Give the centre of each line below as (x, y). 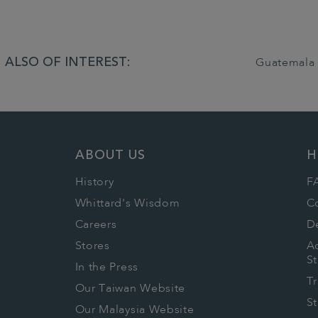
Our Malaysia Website (135, 311)
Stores (92, 247)
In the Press (106, 268)
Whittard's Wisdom (127, 204)
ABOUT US (110, 157)
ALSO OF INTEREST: (67, 64)
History (94, 183)
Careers (96, 225)
